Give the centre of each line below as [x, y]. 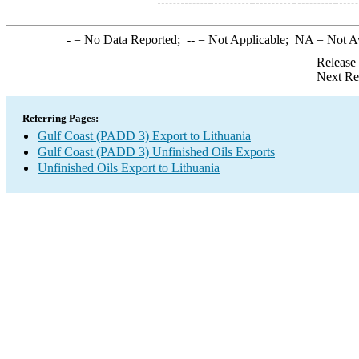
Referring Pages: [61, 118]
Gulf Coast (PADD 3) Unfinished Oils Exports [156, 152]
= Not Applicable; [244, 40]
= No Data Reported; [128, 40]
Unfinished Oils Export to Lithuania [129, 168]
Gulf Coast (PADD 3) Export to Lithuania [144, 136]
